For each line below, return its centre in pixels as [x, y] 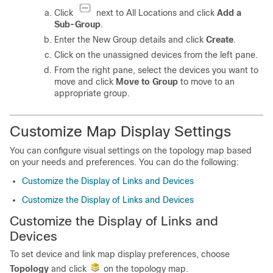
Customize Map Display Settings [120, 132]
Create [220, 40]
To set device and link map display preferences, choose [120, 254]
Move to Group [147, 82]
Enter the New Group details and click [130, 40]
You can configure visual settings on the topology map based [131, 151]
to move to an [206, 82]
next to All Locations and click [155, 13]
